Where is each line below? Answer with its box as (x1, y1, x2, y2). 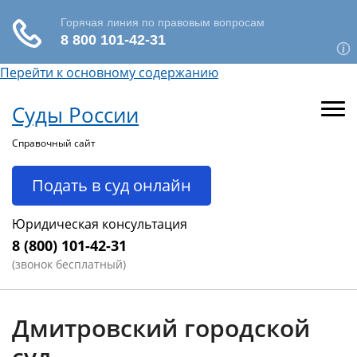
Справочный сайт (12, 136, 96, 150)
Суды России (12, 100, 139, 129)
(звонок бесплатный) (12, 257, 126, 272)
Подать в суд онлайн (32, 175, 191, 196)
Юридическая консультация (12, 215, 187, 233)
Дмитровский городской (12, 312, 310, 344)
